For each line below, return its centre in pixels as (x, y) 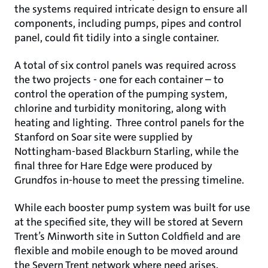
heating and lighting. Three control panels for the (129, 122)
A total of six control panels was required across (125, 65)
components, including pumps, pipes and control (128, 23)
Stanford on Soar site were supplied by (103, 137)
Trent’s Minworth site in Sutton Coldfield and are (127, 236)
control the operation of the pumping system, (121, 94)
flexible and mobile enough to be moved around (126, 250)
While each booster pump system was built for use (132, 207)
